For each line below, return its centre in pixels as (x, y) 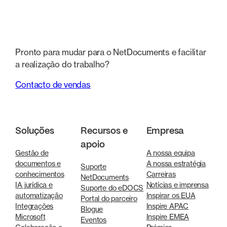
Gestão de (32, 153)
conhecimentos (40, 174)
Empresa (165, 131)
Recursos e (104, 131)
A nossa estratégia (176, 164)
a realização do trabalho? (62, 64)
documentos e (38, 164)
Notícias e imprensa (177, 185)
